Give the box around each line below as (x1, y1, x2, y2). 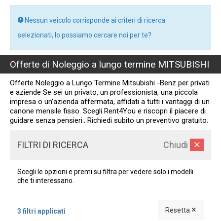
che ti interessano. (17, 177, 74, 184)
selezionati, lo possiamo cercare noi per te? (18, 31, 151, 39)
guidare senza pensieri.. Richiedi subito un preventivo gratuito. (10, 116, 208, 125)
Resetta (165, 206, 191, 214)
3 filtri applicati (17, 207, 66, 215)
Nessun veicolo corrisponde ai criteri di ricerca (23, 16, 165, 24)
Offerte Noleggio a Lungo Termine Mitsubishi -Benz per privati (10, 78, 210, 87)
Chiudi (163, 140, 188, 150)
